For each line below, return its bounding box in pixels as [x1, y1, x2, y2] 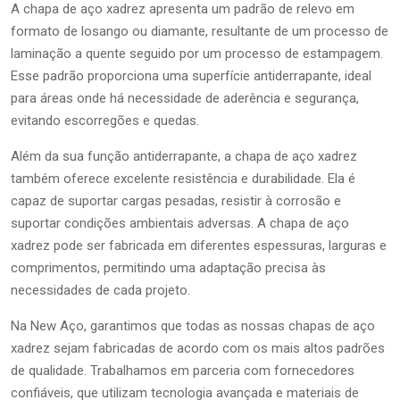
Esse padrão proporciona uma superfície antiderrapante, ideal [11, 67, 371, 84]
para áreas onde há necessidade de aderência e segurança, [11, 89, 359, 106]
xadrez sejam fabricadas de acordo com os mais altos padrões [11, 339, 385, 356]
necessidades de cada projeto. [11, 281, 190, 298]
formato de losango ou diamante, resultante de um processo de [11, 22, 388, 39]
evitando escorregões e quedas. [11, 112, 199, 129]
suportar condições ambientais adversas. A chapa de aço [11, 214, 349, 231]
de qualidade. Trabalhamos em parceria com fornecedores [11, 362, 354, 379]
